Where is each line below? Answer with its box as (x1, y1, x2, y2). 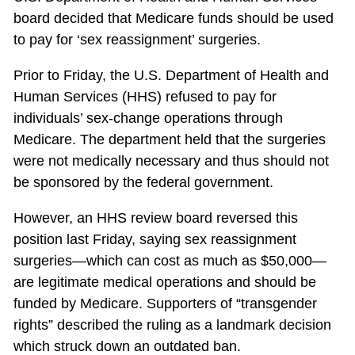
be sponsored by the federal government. (13, 174, 273, 190)
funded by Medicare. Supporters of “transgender (13, 295, 317, 311)
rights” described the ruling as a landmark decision (13, 316, 331, 333)
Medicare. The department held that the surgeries (13, 131, 326, 147)
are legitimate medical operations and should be (13, 273, 316, 290)
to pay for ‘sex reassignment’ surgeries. (13, 31, 261, 48)
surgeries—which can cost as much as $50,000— (13, 252, 326, 269)
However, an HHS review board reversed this (13, 209, 298, 226)
